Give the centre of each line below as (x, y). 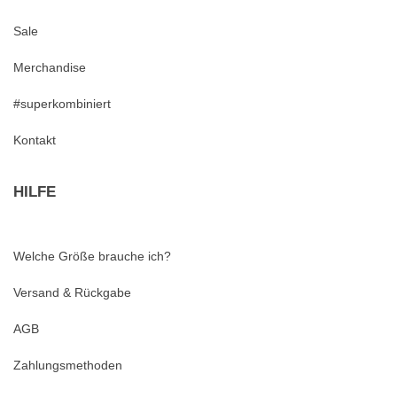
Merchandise (50, 68)
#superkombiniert (62, 104)
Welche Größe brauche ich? (92, 257)
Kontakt (35, 140)
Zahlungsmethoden (68, 366)
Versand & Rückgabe (72, 293)
